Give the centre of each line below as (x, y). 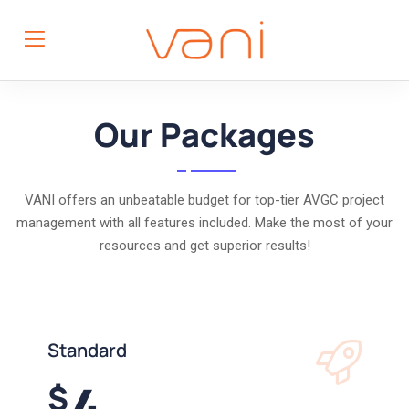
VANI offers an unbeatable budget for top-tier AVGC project (204, 200)
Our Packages (204, 135)
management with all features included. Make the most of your (204, 223)
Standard (87, 350)
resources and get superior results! (204, 246)
